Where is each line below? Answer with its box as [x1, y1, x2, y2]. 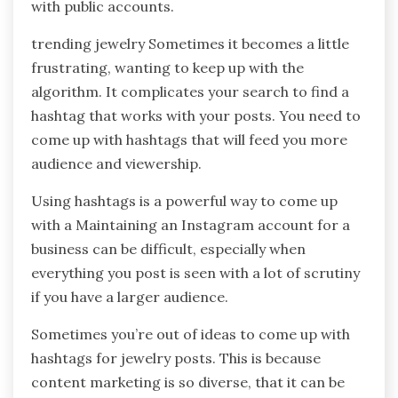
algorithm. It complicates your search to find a [31, 83, 349, 101]
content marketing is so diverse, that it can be [31, 373, 345, 392]
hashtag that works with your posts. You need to [31, 107, 361, 125]
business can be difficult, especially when [31, 240, 306, 259]
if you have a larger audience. [31, 288, 228, 306]
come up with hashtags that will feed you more [31, 131, 347, 149]
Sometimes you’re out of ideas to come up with [31, 325, 350, 344]
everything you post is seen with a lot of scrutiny [31, 264, 360, 283]
